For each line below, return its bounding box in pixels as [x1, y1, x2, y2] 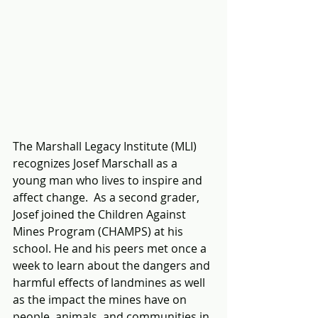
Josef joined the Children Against [13, 206, 189, 222]
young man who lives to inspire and [13, 172, 205, 188]
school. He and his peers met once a [13, 240, 209, 256]
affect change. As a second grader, [13, 189, 202, 205]
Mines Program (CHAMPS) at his [13, 223, 186, 239]
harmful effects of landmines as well [13, 274, 208, 290]
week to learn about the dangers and [13, 257, 213, 273]
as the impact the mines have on [13, 291, 190, 307]
